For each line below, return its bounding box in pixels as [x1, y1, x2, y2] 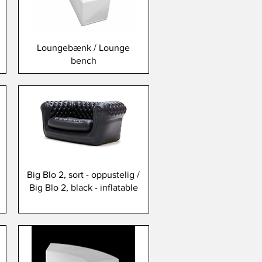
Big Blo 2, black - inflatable [29, 182, 138, 193]
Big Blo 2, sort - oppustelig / [27, 170, 140, 180]
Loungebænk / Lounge [37, 43, 130, 53]
